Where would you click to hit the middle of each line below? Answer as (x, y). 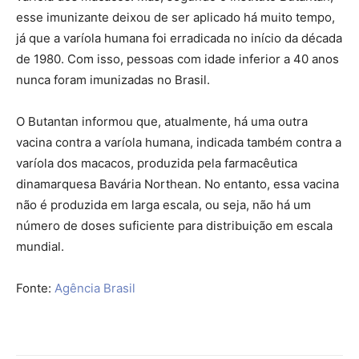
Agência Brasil (95, 288)
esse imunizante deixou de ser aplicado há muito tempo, (175, 18)
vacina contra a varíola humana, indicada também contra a (179, 143)
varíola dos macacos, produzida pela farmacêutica (157, 163)
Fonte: (35, 288)
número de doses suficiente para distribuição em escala (174, 226)
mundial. (40, 247)
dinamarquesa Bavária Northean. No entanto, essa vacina (177, 184)
